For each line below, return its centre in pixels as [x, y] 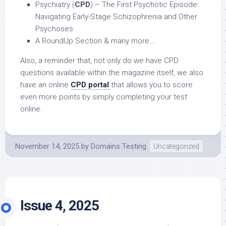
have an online [45, 85]
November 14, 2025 [47, 147]
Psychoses [54, 29]
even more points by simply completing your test [104, 97]
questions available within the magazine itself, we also [112, 73]
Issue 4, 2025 [60, 206]
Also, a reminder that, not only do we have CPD [99, 61]
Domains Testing [119, 147]
